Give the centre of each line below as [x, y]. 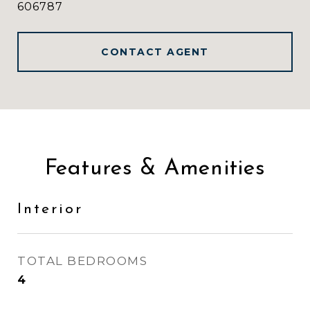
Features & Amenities [155, 169]
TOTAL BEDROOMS [82, 261]
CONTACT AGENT [155, 52]
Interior [50, 209]
